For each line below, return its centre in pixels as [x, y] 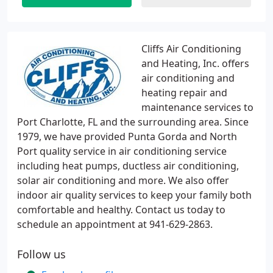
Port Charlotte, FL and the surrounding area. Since [133, 122]
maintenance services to [197, 107]
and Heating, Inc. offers [195, 63]
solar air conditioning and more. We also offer [123, 180]
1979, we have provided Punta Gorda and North [127, 136]
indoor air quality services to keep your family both [134, 195]
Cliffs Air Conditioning [191, 49]
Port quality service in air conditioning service [122, 151]
